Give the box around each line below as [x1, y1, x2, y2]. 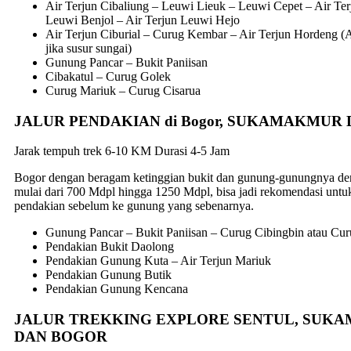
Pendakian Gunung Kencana [45, 282, 188, 296]
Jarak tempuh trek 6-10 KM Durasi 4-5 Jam [14, 144, 230, 158]
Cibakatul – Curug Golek [45, 69, 171, 83]
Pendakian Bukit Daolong [45, 240, 174, 254]
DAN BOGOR [14, 327, 107, 345]
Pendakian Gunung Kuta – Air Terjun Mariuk [45, 254, 271, 268]
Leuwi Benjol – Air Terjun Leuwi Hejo [45, 13, 240, 27]
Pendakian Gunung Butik [45, 268, 172, 282]
